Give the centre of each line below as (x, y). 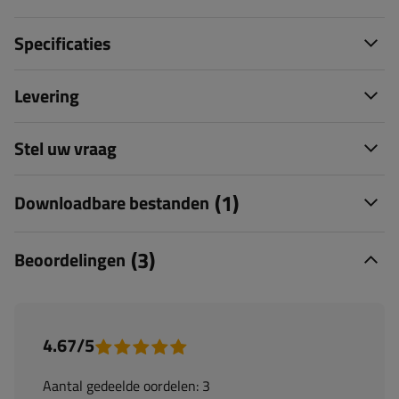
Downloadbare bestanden (112, 203)
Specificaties (62, 43)
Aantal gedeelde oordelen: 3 (126, 385)
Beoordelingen (70, 260)
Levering (47, 95)
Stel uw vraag (65, 148)
